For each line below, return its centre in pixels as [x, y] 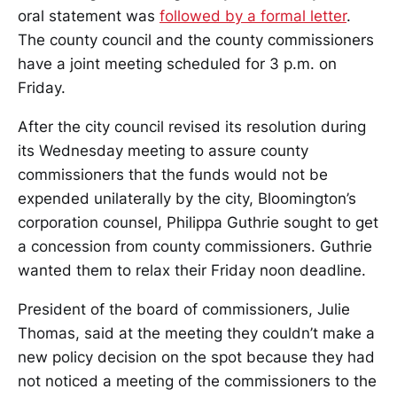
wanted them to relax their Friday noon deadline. [192, 270]
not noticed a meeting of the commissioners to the [197, 381]
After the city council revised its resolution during [192, 126]
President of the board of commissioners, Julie [184, 309]
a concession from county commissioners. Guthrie [195, 246]
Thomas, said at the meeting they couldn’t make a [196, 333]
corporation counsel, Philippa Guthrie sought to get [198, 222]
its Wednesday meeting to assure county [163, 150]
